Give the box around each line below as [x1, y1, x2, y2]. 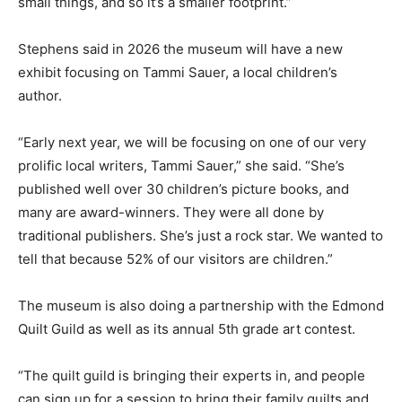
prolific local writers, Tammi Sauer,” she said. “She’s [18, 157, 345, 175]
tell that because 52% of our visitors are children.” [18, 250, 333, 268]
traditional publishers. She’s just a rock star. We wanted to [18, 227, 383, 245]
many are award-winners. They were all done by [18, 204, 324, 222]
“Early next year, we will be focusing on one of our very [18, 134, 366, 152]
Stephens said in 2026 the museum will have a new [18, 40, 343, 58]
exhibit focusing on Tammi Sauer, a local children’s [18, 64, 337, 82]
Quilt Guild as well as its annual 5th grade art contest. [18, 320, 355, 338]
